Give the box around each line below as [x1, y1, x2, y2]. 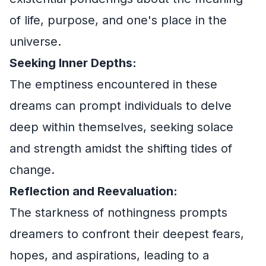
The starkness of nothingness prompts [9, 205, 227, 220]
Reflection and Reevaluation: [9, 184, 178, 198]
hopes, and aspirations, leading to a [9, 248, 209, 262]
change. [9, 163, 55, 177]
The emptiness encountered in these [9, 77, 217, 91]
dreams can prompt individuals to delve [9, 99, 232, 113]
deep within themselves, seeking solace [9, 120, 233, 134]
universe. [9, 34, 61, 49]
